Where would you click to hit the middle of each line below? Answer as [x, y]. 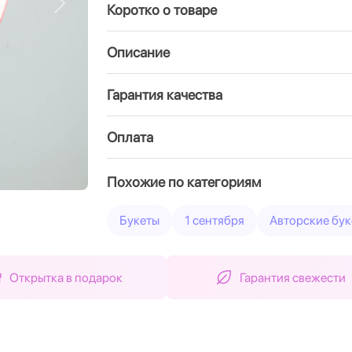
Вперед [79, 11]
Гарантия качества [165, 95]
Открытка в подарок [66, 277]
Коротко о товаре [162, 10]
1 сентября [214, 220]
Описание [138, 52]
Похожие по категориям [184, 182]
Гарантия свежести [292, 277]
